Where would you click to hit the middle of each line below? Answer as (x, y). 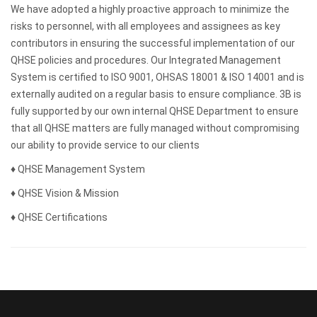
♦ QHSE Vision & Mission (65, 193)
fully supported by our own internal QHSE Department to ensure (155, 111)
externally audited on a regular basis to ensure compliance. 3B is (156, 94)
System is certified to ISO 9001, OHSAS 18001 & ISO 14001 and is (157, 77)
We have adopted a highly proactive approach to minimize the (150, 9)
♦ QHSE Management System (78, 169)
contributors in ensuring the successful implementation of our (153, 43)
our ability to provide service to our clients (105, 145)
